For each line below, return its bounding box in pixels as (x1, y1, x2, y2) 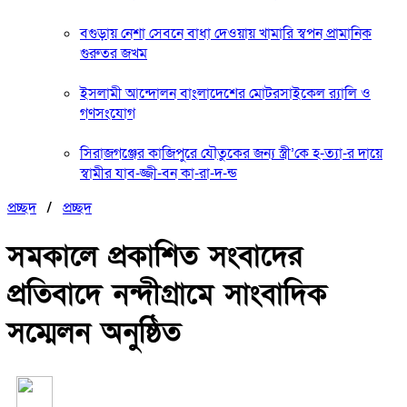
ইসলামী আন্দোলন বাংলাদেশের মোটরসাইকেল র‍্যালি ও (80, 84, 371, 104)
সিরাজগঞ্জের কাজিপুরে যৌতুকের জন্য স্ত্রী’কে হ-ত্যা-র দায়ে (80, 144, 382, 164)
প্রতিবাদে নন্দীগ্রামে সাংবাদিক (7, 275, 327, 314)
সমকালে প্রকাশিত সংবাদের (7, 237, 303, 276)
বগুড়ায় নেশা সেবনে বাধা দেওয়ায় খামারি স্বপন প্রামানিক (80, 24, 372, 44)
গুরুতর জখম (80, 44, 147, 64)
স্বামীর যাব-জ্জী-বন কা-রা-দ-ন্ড (80, 164, 237, 184)
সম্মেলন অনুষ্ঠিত (7, 313, 181, 352)
